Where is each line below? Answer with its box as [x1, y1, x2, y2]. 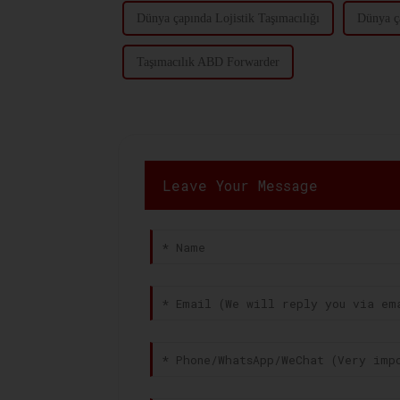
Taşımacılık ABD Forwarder [137, 54, 279, 69]
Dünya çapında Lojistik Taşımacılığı [137, 11, 320, 25]
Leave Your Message [162, 175, 319, 195]
